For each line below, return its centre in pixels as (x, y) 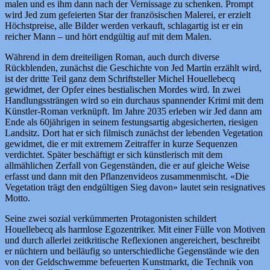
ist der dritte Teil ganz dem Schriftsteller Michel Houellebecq (120, 79)
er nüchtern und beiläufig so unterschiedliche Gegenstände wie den (132, 251)
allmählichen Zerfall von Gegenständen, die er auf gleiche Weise (127, 166)
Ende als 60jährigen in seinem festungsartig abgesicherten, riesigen (131, 122)
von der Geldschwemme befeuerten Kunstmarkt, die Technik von (129, 262)
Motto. (17, 198)
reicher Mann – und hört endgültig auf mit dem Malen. (108, 37)
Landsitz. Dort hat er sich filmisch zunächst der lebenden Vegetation (134, 133)
